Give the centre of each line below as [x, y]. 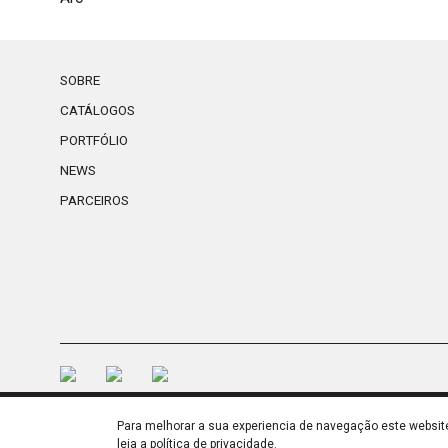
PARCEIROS [94, 199]
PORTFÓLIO [94, 139]
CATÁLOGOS [97, 109]
